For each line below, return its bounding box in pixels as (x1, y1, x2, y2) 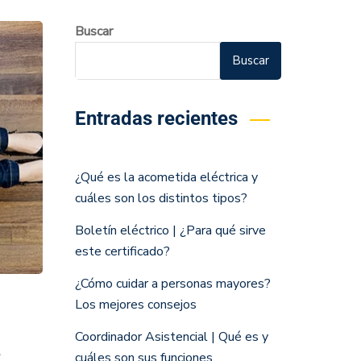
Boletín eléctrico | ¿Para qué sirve (74, 222, 266, 239)
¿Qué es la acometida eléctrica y (74, 168, 258, 186)
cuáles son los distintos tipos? (74, 189, 247, 207)
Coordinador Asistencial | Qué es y (74, 328, 268, 346)
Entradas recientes (74, 107, 238, 130)
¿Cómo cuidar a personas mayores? (74, 275, 271, 293)
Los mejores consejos (74, 296, 197, 313)
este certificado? (74, 243, 170, 260)
